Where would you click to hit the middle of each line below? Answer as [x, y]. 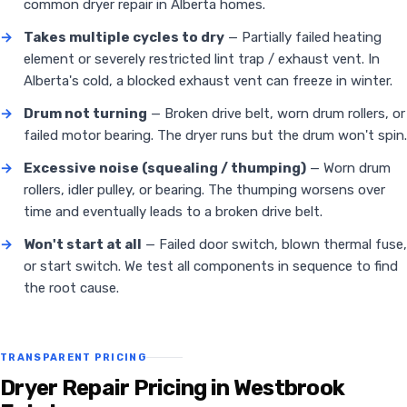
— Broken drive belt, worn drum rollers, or [276, 114]
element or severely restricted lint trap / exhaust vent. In [202, 60]
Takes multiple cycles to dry [124, 38]
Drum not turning [85, 114]
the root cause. [71, 288]
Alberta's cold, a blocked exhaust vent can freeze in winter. [208, 81]
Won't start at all [83, 245]
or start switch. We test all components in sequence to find [211, 267]
